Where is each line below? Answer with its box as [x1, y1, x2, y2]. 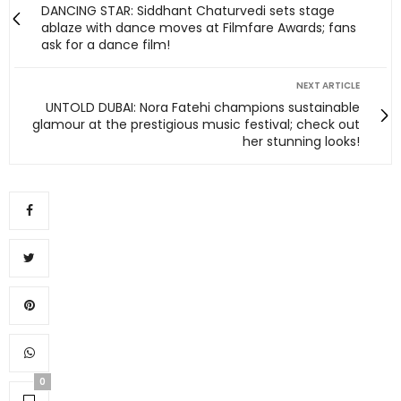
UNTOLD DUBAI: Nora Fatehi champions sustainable [46, 98, 360, 116]
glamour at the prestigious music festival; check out [32, 115, 360, 133]
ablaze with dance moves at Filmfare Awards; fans [41, 18, 356, 37]
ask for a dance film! [41, 35, 170, 54]
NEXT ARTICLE [296, 78, 360, 92]
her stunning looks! [243, 132, 360, 150]
